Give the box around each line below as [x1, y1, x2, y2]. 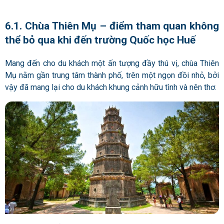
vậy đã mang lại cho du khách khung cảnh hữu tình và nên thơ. [5, 82, 216, 92]
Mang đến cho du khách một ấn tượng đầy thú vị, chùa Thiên [5, 58, 219, 68]
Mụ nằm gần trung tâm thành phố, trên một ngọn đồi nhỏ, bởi [5, 70, 219, 80]
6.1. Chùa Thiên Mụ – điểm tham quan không [5, 20, 219, 32]
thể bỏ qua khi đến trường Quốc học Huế [5, 34, 195, 46]
